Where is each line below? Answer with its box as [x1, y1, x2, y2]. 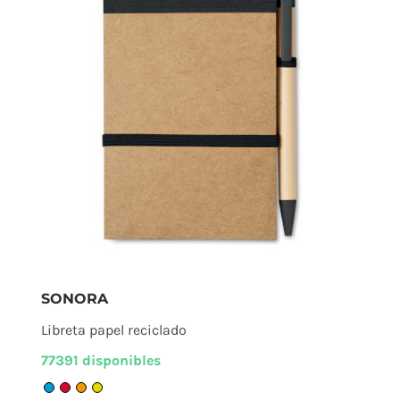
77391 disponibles [40, 351, 161, 369]
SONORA [40, 289, 108, 307]
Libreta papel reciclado [40, 321, 187, 338]
